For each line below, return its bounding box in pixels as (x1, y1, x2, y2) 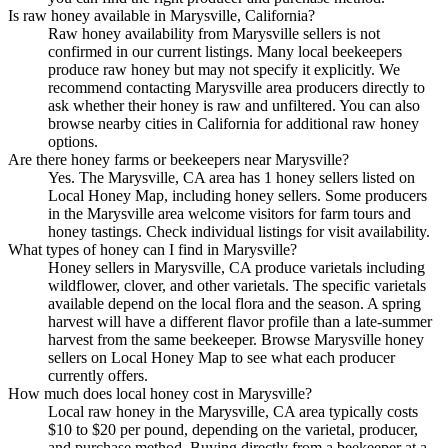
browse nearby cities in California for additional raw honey (48, 114, 419, 132)
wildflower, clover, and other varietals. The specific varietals (48, 276, 426, 294)
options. (48, 132, 98, 150)
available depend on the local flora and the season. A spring (48, 294, 421, 312)
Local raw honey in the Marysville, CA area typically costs (48, 402, 418, 420)
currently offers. (48, 366, 148, 384)
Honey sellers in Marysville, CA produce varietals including (48, 258, 425, 276)
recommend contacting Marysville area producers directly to (48, 78, 425, 96)
